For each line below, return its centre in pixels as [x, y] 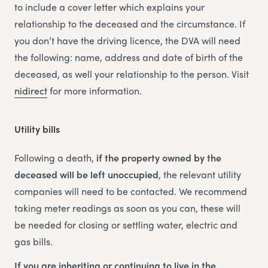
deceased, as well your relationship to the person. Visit [132, 74]
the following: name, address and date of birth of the [129, 57]
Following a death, [55, 157]
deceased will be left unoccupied [86, 174]
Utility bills [37, 129]
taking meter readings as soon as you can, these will [127, 208]
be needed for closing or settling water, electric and [126, 224]
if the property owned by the [159, 157]
